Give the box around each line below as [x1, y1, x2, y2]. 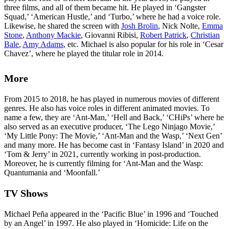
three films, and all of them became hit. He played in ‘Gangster [4, 3, 206, 12]
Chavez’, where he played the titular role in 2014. [4, 49, 164, 58]
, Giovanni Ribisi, [81, 31, 140, 40]
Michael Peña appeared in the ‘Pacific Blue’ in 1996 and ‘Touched [4, 210, 218, 219]
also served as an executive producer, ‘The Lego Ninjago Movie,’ [4, 122, 215, 131]
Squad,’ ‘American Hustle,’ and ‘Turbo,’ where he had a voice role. [4, 12, 221, 21]
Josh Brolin [121, 21, 158, 31]
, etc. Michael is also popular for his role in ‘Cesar [63, 40, 223, 49]
